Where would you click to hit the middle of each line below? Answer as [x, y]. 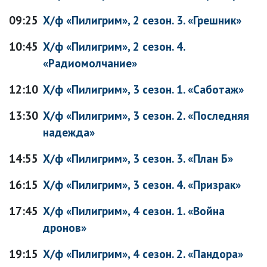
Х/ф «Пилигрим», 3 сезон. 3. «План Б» [138, 158]
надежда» [69, 132]
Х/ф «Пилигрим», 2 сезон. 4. [114, 46]
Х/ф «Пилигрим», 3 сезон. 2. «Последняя [146, 115]
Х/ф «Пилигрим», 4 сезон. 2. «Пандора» [143, 254]
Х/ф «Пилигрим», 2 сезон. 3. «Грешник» [142, 20]
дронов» [65, 227]
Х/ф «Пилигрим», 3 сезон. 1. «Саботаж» [143, 89]
